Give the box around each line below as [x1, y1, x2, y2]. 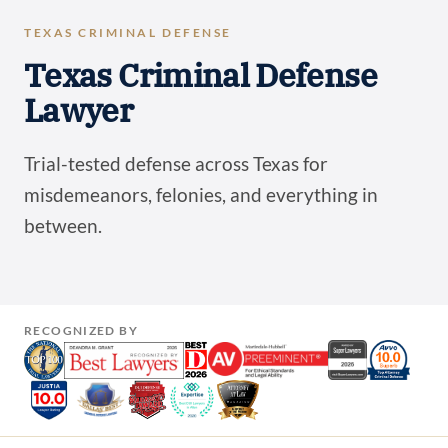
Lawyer [24, 89, 134, 132]
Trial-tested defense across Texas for [24, 152, 328, 176]
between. [24, 214, 102, 238]
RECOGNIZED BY [24, 324, 138, 338]
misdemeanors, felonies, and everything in [24, 183, 378, 207]
